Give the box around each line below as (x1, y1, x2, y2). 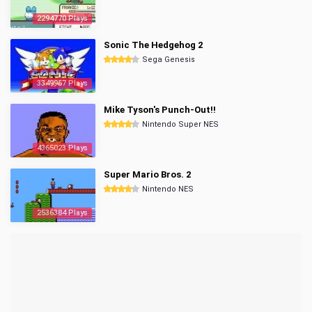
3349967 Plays (37, 79, 88, 88)
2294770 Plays (37, 14, 88, 23)
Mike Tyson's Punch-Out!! (104, 104, 216, 115)
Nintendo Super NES (142, 120, 219, 129)
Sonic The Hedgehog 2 (104, 40, 203, 50)
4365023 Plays (37, 143, 88, 153)
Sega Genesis (142, 55, 195, 64)
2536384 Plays (37, 208, 88, 217)
